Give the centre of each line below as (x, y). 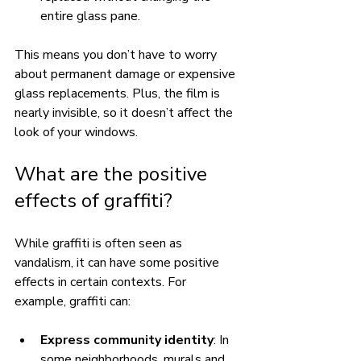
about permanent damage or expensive (127, 74)
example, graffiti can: (73, 301)
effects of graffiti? (93, 200)
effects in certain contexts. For (102, 282)
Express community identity (127, 340)
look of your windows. (76, 132)
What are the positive (113, 174)
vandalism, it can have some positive (118, 262)
